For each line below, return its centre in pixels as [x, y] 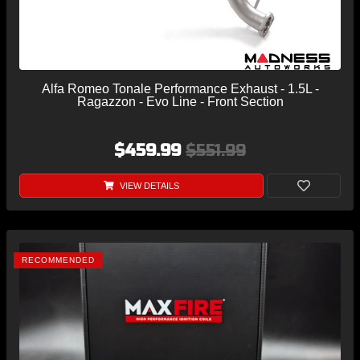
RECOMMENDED [58, 260]
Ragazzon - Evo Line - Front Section [180, 101]
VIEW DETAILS [148, 185]
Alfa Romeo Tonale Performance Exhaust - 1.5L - [180, 88]
